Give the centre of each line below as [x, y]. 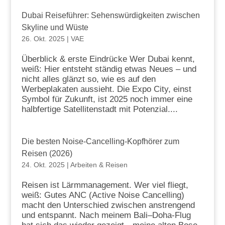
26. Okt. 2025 [43, 38]
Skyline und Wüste [55, 27]
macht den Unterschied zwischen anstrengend [108, 205]
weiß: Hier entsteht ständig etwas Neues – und [109, 69]
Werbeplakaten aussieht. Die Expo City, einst [106, 89]
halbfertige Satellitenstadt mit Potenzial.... [99, 109]
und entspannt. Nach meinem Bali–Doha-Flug [106, 215]
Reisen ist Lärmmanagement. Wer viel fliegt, [105, 185]
